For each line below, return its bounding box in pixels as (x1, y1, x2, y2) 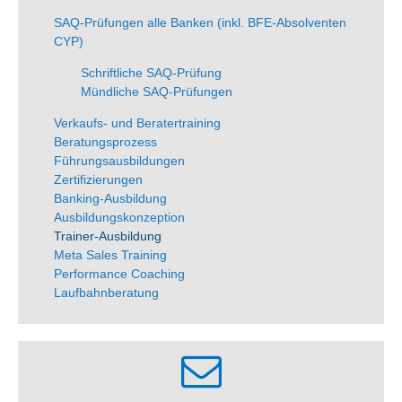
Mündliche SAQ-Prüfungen (81, 83, 232, 99)
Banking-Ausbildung (54, 190, 167, 205)
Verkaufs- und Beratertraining (54, 115, 221, 130)
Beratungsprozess (54, 134, 157, 149)
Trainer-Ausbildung (54, 228, 162, 243)
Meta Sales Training (54, 247, 167, 262)
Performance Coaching (54, 266, 185, 281)
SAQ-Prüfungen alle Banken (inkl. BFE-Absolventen (54, 14, 346, 30)
